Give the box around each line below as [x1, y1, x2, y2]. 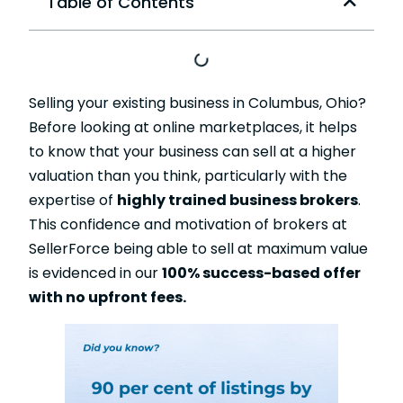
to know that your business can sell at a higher [29, 141, 356, 162]
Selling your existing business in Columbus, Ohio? [29, 93, 366, 113]
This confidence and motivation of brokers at [29, 214, 347, 235]
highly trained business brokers [117, 190, 358, 210]
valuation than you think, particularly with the [29, 166, 347, 186]
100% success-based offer [162, 263, 361, 283]
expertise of [29, 190, 117, 210]
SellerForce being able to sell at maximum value [29, 238, 368, 259]
